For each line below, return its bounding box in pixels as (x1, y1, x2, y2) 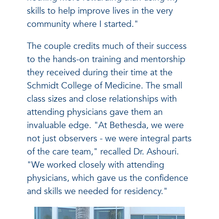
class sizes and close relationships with (27, 92, 177, 105)
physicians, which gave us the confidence (27, 172, 188, 184)
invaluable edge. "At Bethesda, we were (27, 119, 184, 131)
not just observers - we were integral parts (27, 132, 192, 145)
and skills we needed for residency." (27, 185, 168, 197)
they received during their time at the (27, 66, 173, 79)
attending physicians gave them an (27, 106, 163, 118)
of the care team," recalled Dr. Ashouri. (27, 145, 179, 158)
